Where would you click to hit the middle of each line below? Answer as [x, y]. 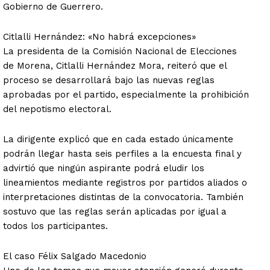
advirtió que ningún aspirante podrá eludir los [104, 168]
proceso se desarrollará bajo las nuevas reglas [109, 80]
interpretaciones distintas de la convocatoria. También [123, 197]
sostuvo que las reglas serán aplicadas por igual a [115, 212]
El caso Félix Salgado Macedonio [75, 256]
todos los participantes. [55, 226]
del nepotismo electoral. [57, 109]
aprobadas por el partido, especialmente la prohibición [126, 95]
